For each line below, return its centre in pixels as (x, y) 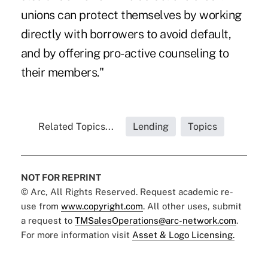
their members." (62, 72)
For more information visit (76, 234)
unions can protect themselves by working (131, 15)
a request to (48, 220)
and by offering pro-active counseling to (125, 53)
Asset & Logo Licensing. (183, 234)
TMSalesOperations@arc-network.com (155, 220)
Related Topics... (76, 126)
